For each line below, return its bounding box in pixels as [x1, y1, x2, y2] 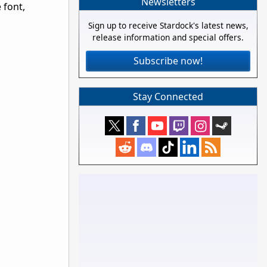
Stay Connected [133, 90, 203, 103]
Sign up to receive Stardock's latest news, [88, 20, 249, 32]
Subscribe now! [133, 54, 203, 68]
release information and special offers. [92, 32, 244, 44]
